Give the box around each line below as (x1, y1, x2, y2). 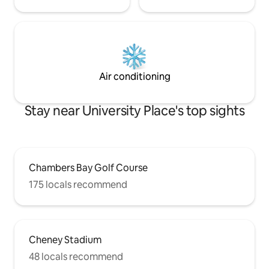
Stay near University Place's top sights (24, 102, 245, 120)
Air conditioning (98, 70, 171, 83)
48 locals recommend (29, 250, 123, 264)
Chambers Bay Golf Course (29, 162, 148, 175)
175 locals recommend (29, 178, 127, 192)
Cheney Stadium (29, 234, 101, 247)
